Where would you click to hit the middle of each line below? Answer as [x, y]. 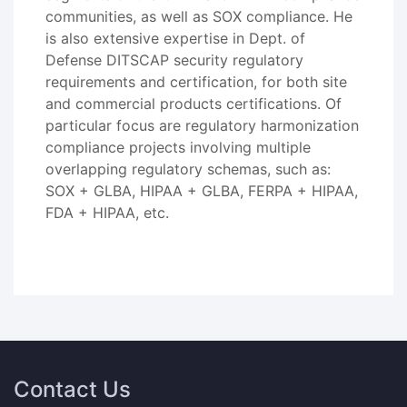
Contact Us [72, 389]
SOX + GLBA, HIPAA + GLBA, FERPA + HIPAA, [202, 191]
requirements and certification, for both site [196, 82]
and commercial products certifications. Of [194, 104]
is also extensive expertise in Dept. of [175, 38]
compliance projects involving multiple [178, 147]
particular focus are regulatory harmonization [202, 125]
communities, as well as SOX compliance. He [199, 16]
